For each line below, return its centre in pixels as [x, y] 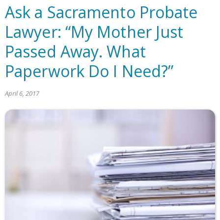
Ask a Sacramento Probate [101, 12]
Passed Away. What [75, 51]
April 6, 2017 [22, 93]
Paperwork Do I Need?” [89, 71]
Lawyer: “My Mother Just [94, 31]
